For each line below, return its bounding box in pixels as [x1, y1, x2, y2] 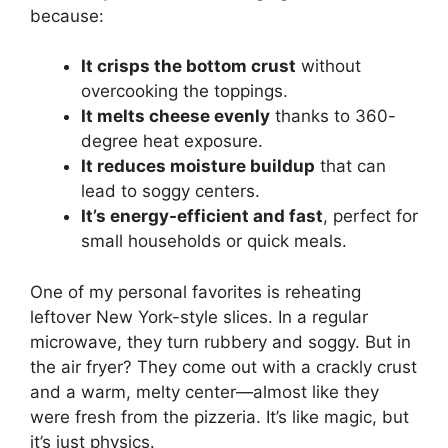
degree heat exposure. [81, 131, 263, 152]
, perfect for [323, 206, 418, 227]
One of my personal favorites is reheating [30, 281, 361, 302]
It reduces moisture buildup [81, 156, 315, 177]
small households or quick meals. [81, 231, 347, 252]
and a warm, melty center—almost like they [30, 381, 379, 402]
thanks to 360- [270, 106, 396, 127]
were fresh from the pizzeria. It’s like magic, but [30, 406, 409, 427]
